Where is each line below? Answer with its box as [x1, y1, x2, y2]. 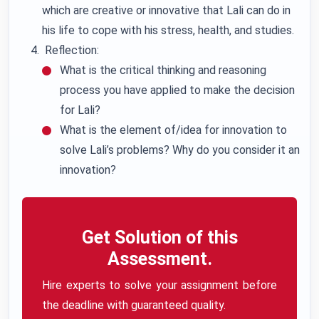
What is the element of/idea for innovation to [60, 123, 287, 137]
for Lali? [60, 103, 100, 117]
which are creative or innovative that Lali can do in [42, 4, 291, 17]
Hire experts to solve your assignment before [42, 278, 277, 292]
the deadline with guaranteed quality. [42, 298, 226, 312]
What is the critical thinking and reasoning [60, 63, 266, 77]
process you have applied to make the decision [60, 83, 295, 97]
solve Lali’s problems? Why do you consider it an [60, 143, 300, 157]
